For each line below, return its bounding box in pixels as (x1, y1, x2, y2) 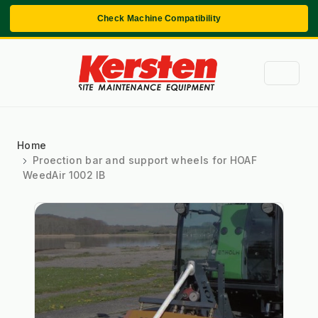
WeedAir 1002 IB (23, 168, 106, 181)
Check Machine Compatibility (97, 13, 221, 23)
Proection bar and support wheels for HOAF (33, 153, 258, 166)
